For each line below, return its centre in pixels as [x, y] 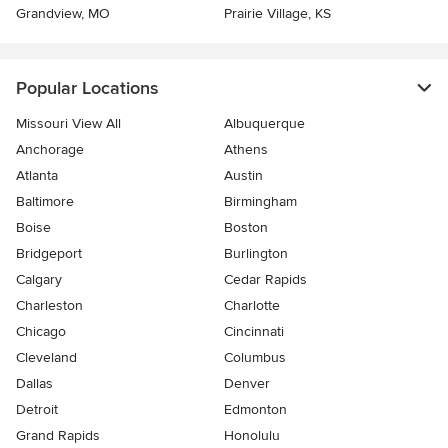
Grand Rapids [58, 435]
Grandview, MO [63, 13]
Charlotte [252, 305]
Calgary [39, 279]
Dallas [34, 383]
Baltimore [45, 201]
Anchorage [50, 149]
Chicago [41, 331]
